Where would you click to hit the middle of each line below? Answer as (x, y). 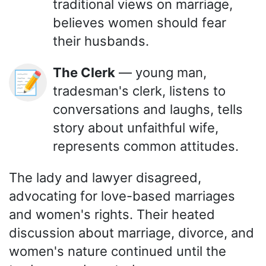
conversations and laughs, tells (148, 109)
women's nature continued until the (118, 251)
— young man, (161, 72)
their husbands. (101, 41)
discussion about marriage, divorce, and (132, 232)
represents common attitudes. (146, 146)
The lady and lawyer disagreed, (105, 177)
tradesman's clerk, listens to (139, 91)
